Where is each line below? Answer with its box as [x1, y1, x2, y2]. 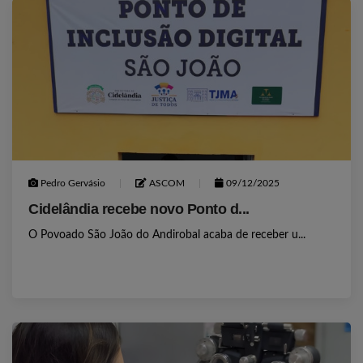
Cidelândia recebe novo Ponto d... [28, 200, 250, 217]
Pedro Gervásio [38, 177, 105, 188]
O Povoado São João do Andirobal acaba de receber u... [28, 228, 305, 241]
